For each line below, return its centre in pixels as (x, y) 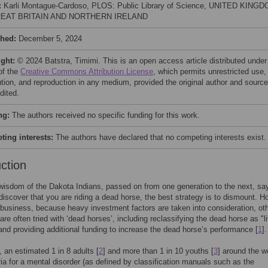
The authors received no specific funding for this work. (106, 115)
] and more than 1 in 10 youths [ (158, 251)
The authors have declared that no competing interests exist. (161, 137)
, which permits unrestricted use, (210, 71)
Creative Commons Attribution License (87, 71)
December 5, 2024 (50, 39)
